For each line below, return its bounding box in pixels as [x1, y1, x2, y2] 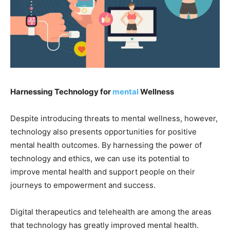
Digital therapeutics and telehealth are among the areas [10, 206, 212, 217]
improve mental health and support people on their [10, 166, 195, 177]
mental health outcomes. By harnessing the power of [10, 140, 202, 150]
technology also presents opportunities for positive [10, 126, 197, 137]
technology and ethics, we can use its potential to [10, 153, 189, 163]
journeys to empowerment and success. [10, 180, 156, 190]
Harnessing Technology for [10, 86, 112, 97]
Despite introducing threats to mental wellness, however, [10, 113, 218, 123]
